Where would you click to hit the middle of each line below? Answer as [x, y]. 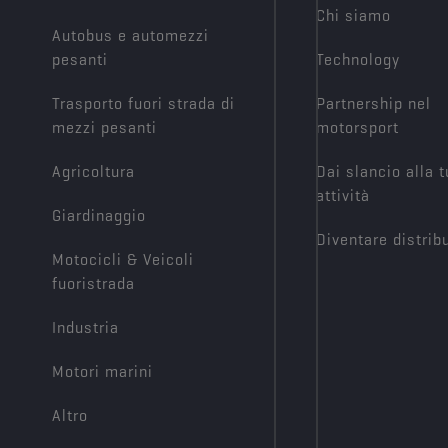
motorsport [357, 127]
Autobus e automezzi [130, 35]
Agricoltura [93, 171]
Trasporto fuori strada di [143, 103]
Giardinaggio [99, 215]
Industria [85, 327]
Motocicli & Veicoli [123, 259]
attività [343, 195]
